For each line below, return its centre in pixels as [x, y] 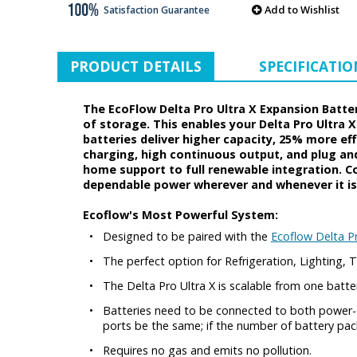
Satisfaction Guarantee [155, 10]
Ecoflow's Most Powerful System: [180, 214]
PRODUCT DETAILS [136, 66]
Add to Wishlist [302, 9]
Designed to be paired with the [187, 236]
